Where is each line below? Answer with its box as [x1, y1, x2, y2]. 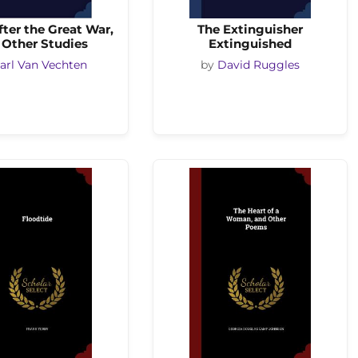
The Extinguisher [197, 21, 303, 37]
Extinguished [209, 35, 292, 51]
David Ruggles [217, 58, 300, 72]
